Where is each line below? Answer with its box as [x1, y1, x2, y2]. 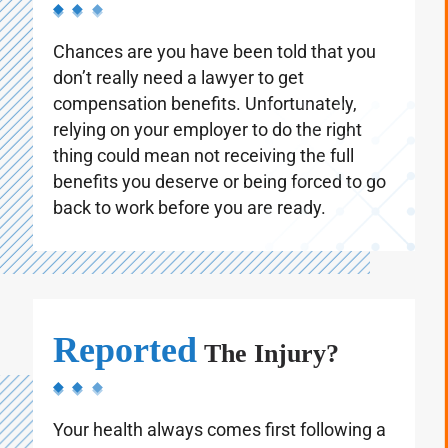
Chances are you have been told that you [53, 60, 376, 82]
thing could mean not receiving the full [53, 164, 354, 186]
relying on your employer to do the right [53, 138, 362, 160]
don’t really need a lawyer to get [53, 86, 304, 108]
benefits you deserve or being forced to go [53, 190, 386, 212]
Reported [53, 349, 197, 390]
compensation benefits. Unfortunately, [53, 112, 357, 134]
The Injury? [197, 358, 339, 388]
